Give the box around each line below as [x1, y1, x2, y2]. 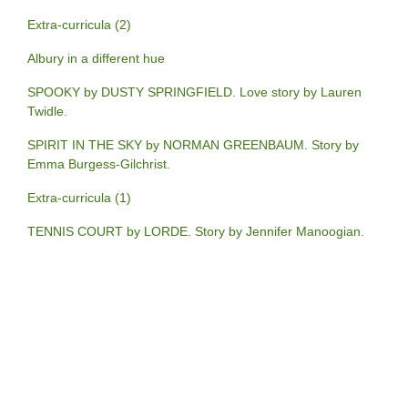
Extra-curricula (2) [27, 17, 131, 33]
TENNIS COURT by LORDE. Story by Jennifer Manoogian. [27, 224, 364, 240]
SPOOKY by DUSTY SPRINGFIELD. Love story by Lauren [27, 85, 362, 100]
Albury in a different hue [27, 51, 165, 66]
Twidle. [27, 104, 67, 119]
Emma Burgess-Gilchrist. [27, 157, 170, 172]
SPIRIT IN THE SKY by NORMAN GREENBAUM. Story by [27, 138, 359, 153]
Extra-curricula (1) [27, 190, 131, 206]
